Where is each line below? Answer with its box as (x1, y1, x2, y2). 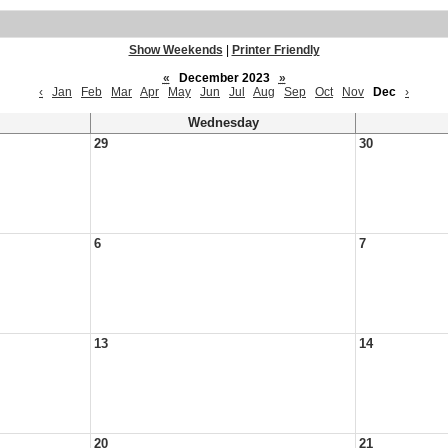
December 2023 (172, 71, 276, 85)
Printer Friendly (231, 43, 320, 57)
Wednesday (187, 116, 259, 130)
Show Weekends (128, 43, 223, 57)
